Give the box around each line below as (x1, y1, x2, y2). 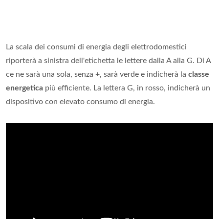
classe (188, 70, 209, 79)
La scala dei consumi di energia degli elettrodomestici (6, 43, 187, 51)
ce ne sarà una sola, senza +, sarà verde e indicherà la (6, 70, 188, 79)
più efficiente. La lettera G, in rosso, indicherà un (43, 84, 210, 92)
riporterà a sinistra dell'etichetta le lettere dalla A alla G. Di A (6, 57, 211, 65)
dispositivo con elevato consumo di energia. (6, 98, 155, 106)
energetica (6, 84, 43, 92)
